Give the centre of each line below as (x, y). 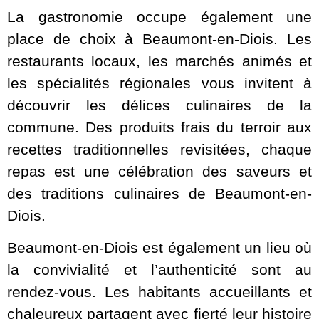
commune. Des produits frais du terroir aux (159, 127)
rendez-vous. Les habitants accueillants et (159, 292)
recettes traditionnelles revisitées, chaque (159, 149)
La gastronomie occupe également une (159, 16)
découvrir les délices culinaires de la (159, 105)
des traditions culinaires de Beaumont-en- (159, 193)
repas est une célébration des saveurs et (159, 171)
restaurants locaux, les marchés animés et (159, 61)
